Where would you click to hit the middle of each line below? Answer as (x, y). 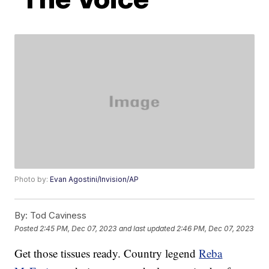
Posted (27, 228)
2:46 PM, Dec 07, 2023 (215, 228)
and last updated (147, 228)
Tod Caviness (57, 216)
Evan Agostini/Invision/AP (95, 180)
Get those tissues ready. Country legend (107, 253)
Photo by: (32, 180)
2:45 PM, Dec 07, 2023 (78, 228)
